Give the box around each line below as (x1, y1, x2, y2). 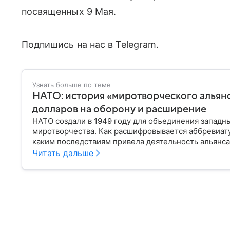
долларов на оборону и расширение (32, 103, 206, 115)
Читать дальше (32, 147, 93, 158)
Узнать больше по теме (32, 80, 111, 89)
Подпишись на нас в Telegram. (22, 39, 159, 50)
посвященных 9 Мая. (22, 6, 116, 17)
